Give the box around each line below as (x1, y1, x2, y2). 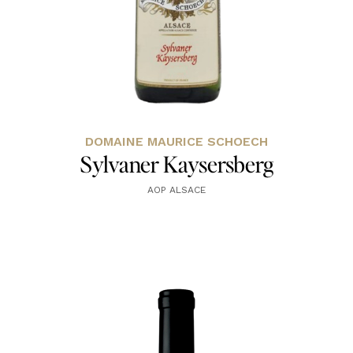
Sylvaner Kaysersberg (80, 150, 273, 179)
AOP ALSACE (147, 184, 206, 196)
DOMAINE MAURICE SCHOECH (85, 134, 268, 150)
